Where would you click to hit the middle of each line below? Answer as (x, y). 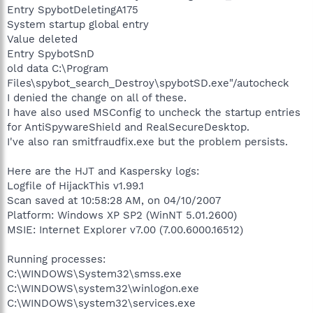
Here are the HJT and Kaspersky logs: (103, 171)
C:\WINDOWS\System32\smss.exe (94, 274)
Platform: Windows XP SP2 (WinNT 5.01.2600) (122, 215)
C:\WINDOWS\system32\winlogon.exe (103, 288)
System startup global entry (78, 24)
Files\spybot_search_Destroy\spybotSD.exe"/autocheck (148, 83)
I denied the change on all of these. (97, 97)
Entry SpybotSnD (51, 53)
